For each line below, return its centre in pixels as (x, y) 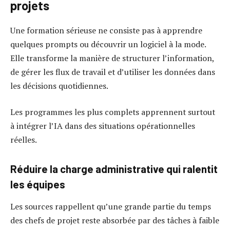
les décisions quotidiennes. (59, 85)
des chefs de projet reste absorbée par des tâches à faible (115, 221)
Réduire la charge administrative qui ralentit (114, 169)
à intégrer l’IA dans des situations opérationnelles (103, 126)
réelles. (24, 140)
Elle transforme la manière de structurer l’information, (112, 58)
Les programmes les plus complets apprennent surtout (113, 112)
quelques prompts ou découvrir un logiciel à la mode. (108, 44)
